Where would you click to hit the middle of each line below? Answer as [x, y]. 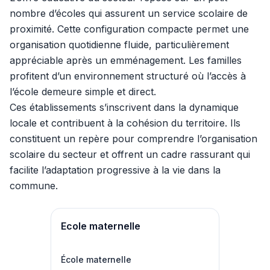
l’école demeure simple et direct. [83, 92]
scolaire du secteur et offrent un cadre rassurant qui [130, 154]
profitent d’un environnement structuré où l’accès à [128, 76]
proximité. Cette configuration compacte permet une [129, 29]
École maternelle [96, 259]
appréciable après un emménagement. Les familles [126, 60]
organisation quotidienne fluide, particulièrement [119, 45]
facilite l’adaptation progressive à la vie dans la [115, 170]
